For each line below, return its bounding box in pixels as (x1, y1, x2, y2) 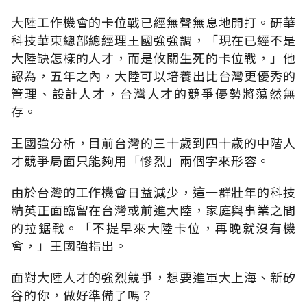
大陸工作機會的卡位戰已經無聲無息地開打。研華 (11, 12, 296, 31)
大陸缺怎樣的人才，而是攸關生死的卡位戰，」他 (11, 48, 296, 66)
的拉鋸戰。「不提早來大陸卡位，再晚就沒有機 (11, 218, 296, 236)
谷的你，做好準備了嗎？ (11, 285, 153, 304)
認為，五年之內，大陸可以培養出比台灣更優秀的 (11, 66, 296, 84)
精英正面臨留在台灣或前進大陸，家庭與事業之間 (11, 200, 296, 219)
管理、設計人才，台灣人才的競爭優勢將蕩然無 (11, 84, 296, 102)
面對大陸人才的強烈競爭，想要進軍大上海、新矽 (11, 267, 296, 286)
